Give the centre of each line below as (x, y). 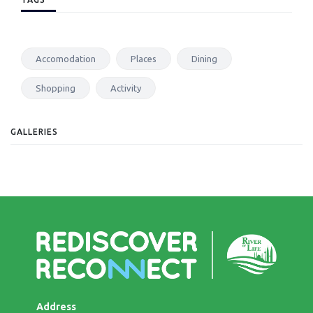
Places (144, 58)
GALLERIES (34, 131)
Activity (126, 88)
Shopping (56, 88)
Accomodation (66, 58)
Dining (204, 58)
